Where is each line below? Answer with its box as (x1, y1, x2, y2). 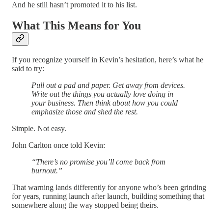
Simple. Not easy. (12, 124, 66, 133)
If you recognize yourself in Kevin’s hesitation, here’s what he (12, 55, 203, 64)
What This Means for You (12, 19, 141, 32)
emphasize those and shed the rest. (31, 108, 138, 116)
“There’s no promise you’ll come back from (31, 158, 165, 166)
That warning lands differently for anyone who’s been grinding (12, 183, 206, 192)
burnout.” (31, 166, 62, 175)
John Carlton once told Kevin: (12, 141, 105, 150)
